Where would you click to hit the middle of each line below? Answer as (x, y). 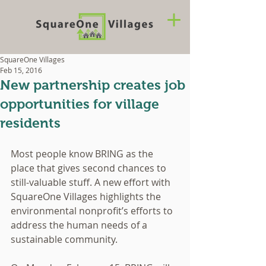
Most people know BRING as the (83, 154)
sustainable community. (65, 239)
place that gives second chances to (90, 168)
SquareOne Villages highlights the (87, 197)
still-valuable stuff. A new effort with (92, 182)
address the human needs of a (80, 225)
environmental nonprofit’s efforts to (93, 211)
